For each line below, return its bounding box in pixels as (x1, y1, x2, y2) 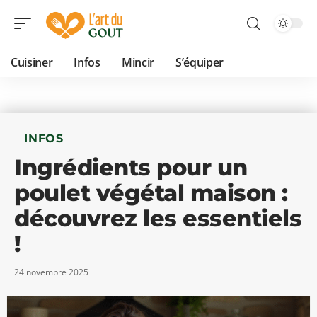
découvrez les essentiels (14, 204, 301, 232)
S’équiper (175, 54, 224, 70)
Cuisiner (11, 54, 53, 70)
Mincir (121, 54, 154, 70)
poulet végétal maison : (14, 179, 288, 207)
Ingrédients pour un (14, 154, 248, 181)
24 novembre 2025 (14, 266, 88, 278)
